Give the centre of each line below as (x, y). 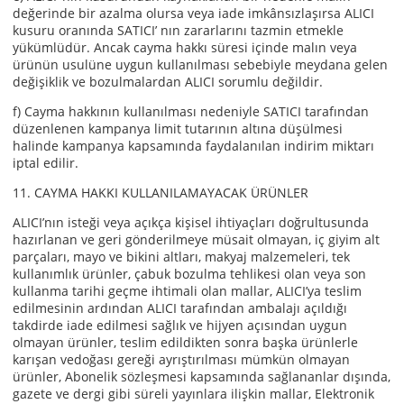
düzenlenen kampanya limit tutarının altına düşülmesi (178, 129)
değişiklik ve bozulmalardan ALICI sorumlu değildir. (170, 82)
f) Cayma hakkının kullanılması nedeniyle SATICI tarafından (191, 111)
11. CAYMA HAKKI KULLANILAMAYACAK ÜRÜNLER (161, 193)
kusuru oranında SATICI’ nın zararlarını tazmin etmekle (178, 30)
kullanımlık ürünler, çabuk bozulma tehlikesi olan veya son (189, 274)
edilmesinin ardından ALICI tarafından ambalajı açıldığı (180, 308)
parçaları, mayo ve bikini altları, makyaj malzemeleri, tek (181, 257)
